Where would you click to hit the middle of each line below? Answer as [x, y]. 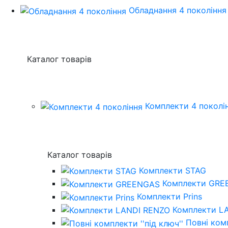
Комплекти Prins [169, 196]
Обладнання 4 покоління [178, 10]
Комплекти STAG [173, 170]
